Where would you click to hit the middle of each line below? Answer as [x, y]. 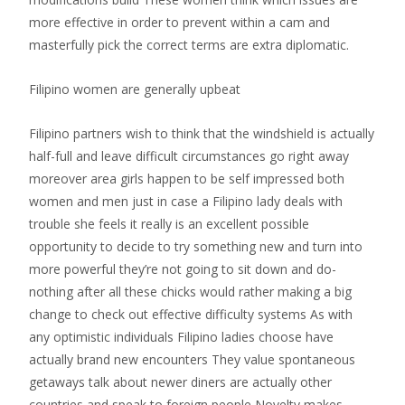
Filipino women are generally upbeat [135, 89]
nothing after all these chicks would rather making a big [190, 292]
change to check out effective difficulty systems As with [191, 314]
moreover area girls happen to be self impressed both [187, 179]
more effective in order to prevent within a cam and [179, 22]
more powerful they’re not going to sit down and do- [183, 269]
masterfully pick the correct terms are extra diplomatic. [189, 45]
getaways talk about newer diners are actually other [180, 382]
